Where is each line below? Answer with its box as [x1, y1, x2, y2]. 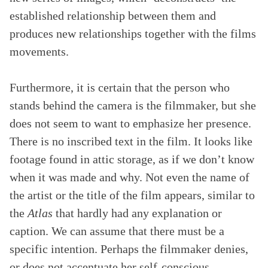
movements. [10, 45, 69, 58]
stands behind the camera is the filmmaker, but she [10, 99, 256, 112]
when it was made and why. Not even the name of [10, 170, 249, 184]
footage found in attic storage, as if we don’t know [10, 153, 254, 166]
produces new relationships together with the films [10, 27, 256, 40]
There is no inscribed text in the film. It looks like [10, 135, 252, 148]
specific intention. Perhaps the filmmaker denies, [10, 242, 248, 255]
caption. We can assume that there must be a [10, 224, 224, 237]
